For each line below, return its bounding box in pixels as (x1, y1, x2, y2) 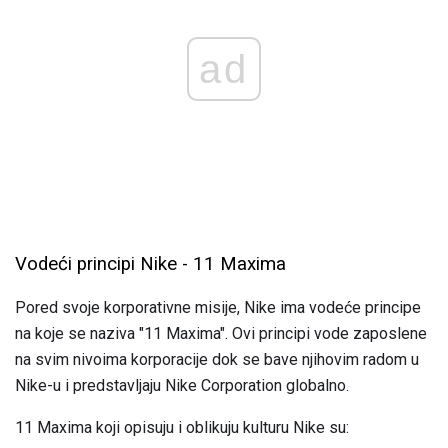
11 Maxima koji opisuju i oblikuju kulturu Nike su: (15, 418, 349, 438)
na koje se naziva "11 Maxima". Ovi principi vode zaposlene (15, 324, 427, 344)
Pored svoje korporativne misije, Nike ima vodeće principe (15, 298, 421, 318)
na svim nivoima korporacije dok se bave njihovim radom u (15, 350, 419, 370)
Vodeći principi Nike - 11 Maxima (15, 252, 286, 275)
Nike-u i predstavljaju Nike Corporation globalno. (15, 376, 349, 396)
